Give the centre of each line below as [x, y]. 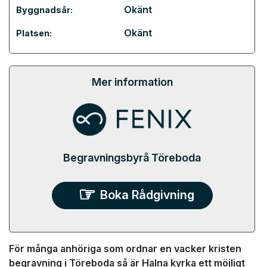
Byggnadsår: [44, 10]
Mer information [132, 82]
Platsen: [34, 33]
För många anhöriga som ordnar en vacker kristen [125, 249]
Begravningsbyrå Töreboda [132, 157]
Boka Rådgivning [147, 195]
